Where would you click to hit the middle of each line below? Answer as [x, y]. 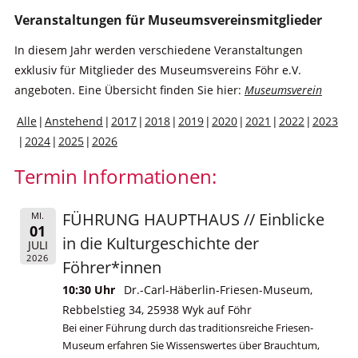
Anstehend [74, 121]
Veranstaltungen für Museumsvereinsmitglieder [168, 20]
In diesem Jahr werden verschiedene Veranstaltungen [158, 50]
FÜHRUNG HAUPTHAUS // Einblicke [194, 219]
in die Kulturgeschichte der [161, 243]
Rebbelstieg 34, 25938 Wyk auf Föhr [157, 309]
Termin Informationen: [115, 176]
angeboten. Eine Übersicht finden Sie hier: [129, 89]
